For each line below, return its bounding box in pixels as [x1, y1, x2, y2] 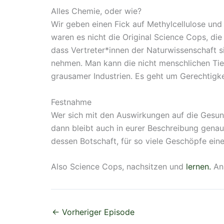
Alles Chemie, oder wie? [51, 5, 141, 16]
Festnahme [51, 96, 91, 107]
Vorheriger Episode [59, 207, 134, 217]
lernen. [186, 161, 211, 172]
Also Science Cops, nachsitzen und [51, 161, 186, 172]
